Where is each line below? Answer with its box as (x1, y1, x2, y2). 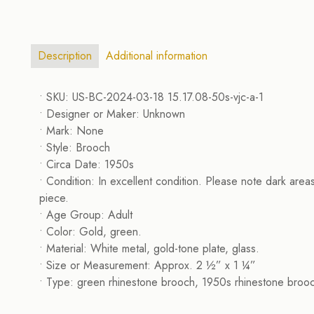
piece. (39, 190, 69, 206)
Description (38, 48, 92, 64)
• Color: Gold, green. (39, 224, 142, 240)
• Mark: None (39, 123, 104, 139)
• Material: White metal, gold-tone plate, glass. (39, 240, 260, 257)
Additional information (106, 48, 207, 64)
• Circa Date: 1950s (39, 156, 135, 172)
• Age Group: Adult (39, 207, 133, 223)
